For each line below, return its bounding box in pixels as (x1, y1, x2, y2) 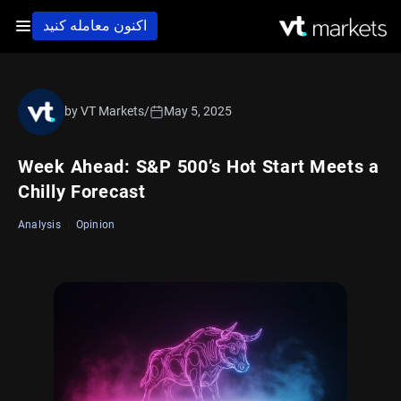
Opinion (75, 218, 115, 231)
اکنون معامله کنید (43, 17, 147, 35)
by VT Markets (64, 104, 144, 119)
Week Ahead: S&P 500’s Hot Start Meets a (18, 155, 380, 177)
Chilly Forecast (18, 180, 146, 202)
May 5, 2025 (164, 104, 232, 119)
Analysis (18, 218, 61, 231)
